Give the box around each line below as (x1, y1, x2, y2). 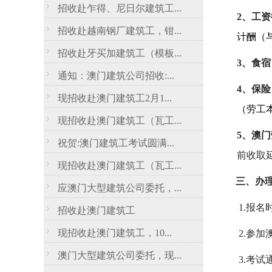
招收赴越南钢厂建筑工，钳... (58, 25, 182, 36)
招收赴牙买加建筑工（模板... (58, 48, 182, 58)
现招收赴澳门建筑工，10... (58, 228, 172, 238)
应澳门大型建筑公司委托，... (58, 183, 182, 193)
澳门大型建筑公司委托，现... (58, 250, 182, 260)
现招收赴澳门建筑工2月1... (58, 93, 172, 103)
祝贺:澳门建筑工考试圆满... (58, 138, 174, 148)
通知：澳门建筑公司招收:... (58, 70, 174, 81)
